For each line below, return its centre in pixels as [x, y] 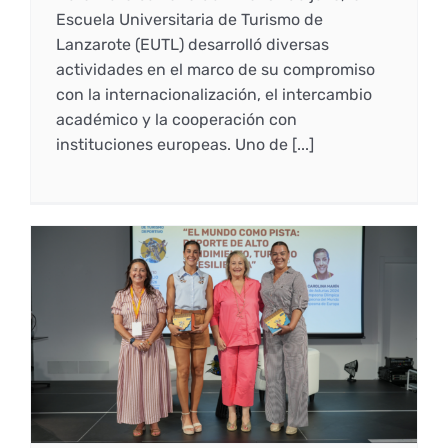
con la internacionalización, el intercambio [213, 95]
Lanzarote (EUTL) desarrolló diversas [192, 45]
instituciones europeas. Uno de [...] [184, 145]
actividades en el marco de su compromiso [215, 70]
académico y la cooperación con [176, 120]
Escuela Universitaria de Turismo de [189, 20]
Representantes [172, 81]
